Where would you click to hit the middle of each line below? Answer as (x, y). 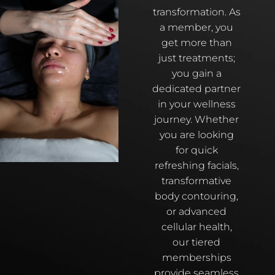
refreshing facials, (196, 165)
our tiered (197, 242)
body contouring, (197, 196)
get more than (196, 42)
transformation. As (196, 12)
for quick (196, 150)
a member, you (197, 27)
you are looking (196, 134)
